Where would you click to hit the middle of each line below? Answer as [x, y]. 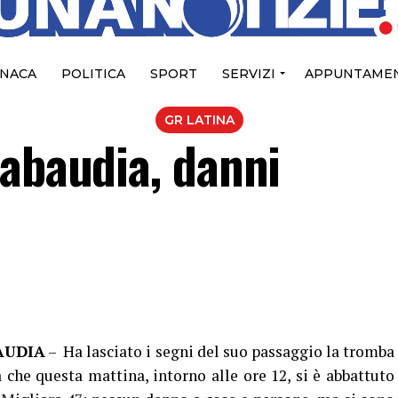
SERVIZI [248, 74]
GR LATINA [199, 120]
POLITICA [93, 74]
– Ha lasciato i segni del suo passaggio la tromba [220, 352]
